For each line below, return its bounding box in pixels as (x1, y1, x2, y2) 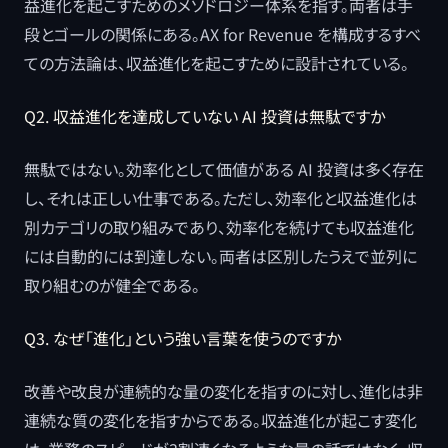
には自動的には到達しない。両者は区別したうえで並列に (24, 244, 417, 268)
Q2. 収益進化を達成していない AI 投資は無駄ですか (24, 104, 385, 128)
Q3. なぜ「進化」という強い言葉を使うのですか (24, 326, 341, 350)
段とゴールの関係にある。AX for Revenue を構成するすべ (24, 22, 421, 46)
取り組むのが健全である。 (24, 273, 200, 297)
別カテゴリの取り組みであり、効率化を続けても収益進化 (24, 215, 414, 239)
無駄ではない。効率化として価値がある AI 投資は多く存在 (24, 157, 424, 181)
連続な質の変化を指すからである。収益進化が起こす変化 (24, 408, 417, 432)
